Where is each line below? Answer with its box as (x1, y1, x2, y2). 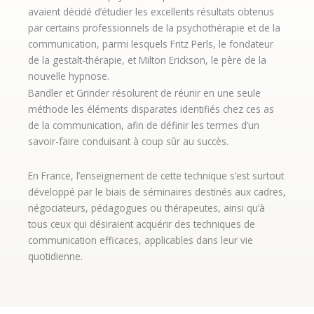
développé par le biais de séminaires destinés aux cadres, (28, 184, 286, 198)
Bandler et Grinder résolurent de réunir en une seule (28, 86, 261, 100)
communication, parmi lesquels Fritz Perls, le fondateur (28, 36, 273, 50)
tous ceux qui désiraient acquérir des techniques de (28, 217, 255, 231)
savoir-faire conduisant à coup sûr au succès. (28, 135, 228, 149)
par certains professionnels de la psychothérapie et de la (28, 20, 280, 34)
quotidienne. (28, 249, 83, 263)
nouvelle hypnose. (28, 69, 109, 83)
